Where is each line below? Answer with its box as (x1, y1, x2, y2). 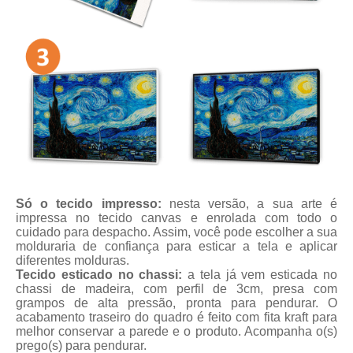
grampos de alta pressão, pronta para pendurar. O (16, 296, 337, 310)
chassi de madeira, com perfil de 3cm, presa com (16, 282, 337, 296)
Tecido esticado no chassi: (16, 268, 183, 282)
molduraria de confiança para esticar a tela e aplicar (16, 240, 337, 254)
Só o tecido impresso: (16, 197, 162, 211)
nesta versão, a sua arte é (161, 197, 338, 211)
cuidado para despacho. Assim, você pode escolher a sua (16, 225, 337, 240)
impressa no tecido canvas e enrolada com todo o (16, 211, 337, 225)
